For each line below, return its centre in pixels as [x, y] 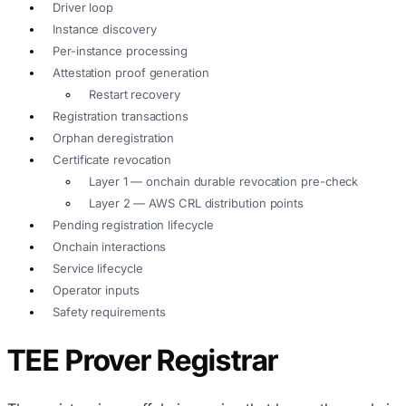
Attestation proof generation [131, 73]
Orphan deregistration [114, 138]
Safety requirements [109, 312]
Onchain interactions [110, 247]
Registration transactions [121, 116]
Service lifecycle [98, 269]
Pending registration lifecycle [133, 225]
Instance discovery [105, 29]
